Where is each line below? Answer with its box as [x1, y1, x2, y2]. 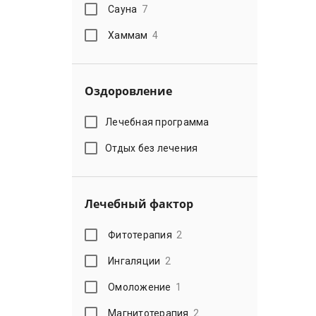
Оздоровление [85, 83, 172, 99]
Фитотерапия [108, 229, 172, 241]
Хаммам [108, 29, 148, 41]
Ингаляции [108, 255, 161, 267]
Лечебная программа [105, 116, 209, 128]
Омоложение [108, 281, 171, 293]
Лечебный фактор [85, 196, 193, 212]
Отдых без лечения [105, 142, 198, 154]
